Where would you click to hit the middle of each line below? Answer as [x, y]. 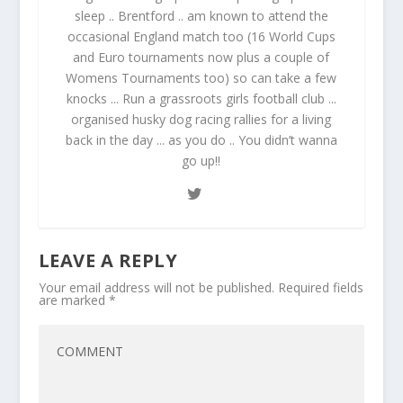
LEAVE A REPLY [108, 260]
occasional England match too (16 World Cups [201, 36]
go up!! [201, 160]
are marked [73, 300]
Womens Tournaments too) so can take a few [201, 77]
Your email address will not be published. [156, 287]
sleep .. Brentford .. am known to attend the [201, 15]
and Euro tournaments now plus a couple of [201, 57]
